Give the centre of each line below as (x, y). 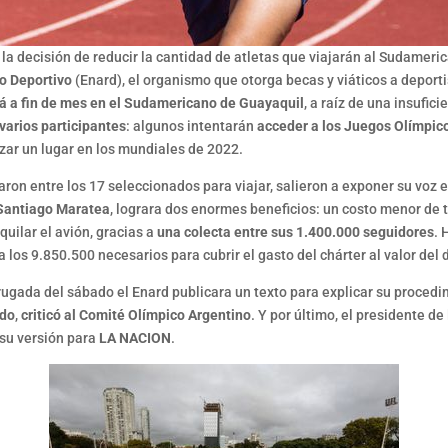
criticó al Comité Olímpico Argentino (136, 315)
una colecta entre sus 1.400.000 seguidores (296, 232)
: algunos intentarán (192, 126)
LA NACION (135, 338)
